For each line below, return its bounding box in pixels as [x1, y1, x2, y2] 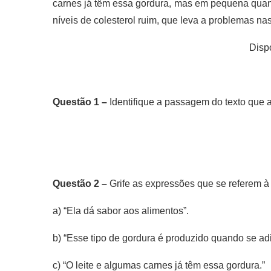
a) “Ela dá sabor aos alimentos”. [53, 206, 189, 216]
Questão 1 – [53, 97, 107, 107]
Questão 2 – [53, 178, 109, 189]
